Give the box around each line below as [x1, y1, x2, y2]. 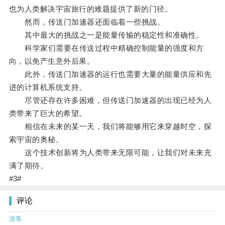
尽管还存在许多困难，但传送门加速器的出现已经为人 [9, 96, 212, 105]
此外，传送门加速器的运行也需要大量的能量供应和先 [9, 70, 212, 79]
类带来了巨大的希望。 [9, 109, 87, 118]
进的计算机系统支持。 [9, 83, 87, 92]
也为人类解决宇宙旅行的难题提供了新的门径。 [9, 5, 173, 14]
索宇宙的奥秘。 [9, 135, 64, 144]
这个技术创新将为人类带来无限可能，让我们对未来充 [9, 148, 212, 157]
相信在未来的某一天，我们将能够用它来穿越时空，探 [9, 122, 212, 131]
